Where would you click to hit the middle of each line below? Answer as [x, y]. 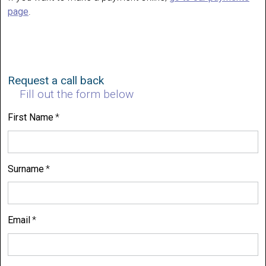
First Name [31, 117]
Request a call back [56, 80]
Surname [26, 169]
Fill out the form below [77, 94]
